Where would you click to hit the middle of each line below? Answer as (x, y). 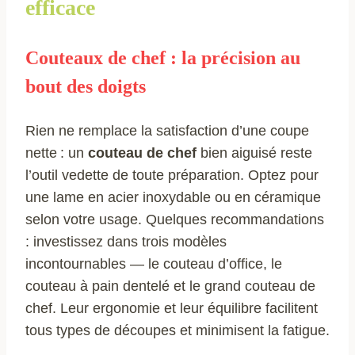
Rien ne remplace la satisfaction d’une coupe (167, 130)
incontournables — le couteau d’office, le (154, 263)
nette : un (57, 153)
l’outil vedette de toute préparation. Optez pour (172, 175)
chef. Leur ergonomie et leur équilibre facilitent (172, 308)
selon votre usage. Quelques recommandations (175, 219)
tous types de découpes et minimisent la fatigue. (177, 330)
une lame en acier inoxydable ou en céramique (173, 197)
